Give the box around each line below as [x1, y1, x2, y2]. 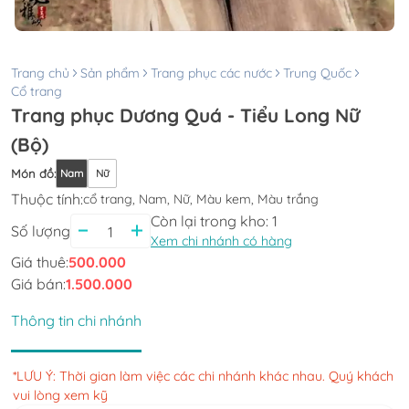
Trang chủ [11, 65, 69, 81]
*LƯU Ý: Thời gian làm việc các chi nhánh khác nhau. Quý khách [13, 368, 393, 384]
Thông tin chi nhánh [11, 311, 142, 330]
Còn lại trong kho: [151, 212, 272, 230]
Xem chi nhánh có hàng [151, 233, 292, 249]
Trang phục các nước [151, 65, 272, 81]
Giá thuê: [11, 253, 68, 271]
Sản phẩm [80, 65, 140, 81]
